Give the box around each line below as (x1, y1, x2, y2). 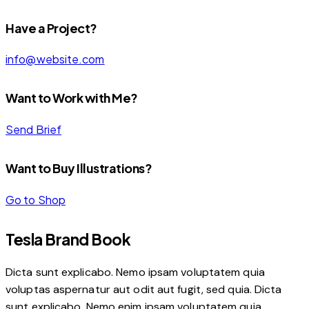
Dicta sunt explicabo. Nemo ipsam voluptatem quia (6, 265, 265, 280)
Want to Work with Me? (6, 90, 138, 106)
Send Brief (6, 122, 61, 137)
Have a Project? (6, 19, 97, 36)
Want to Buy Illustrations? (6, 160, 152, 177)
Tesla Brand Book (6, 230, 130, 250)
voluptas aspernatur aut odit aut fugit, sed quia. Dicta (6, 282, 282, 297)
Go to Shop (6, 192, 66, 208)
